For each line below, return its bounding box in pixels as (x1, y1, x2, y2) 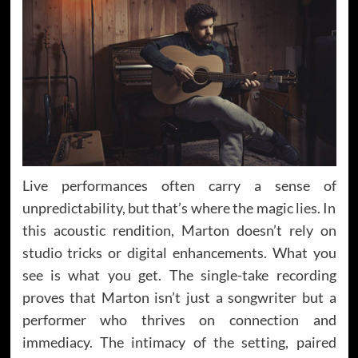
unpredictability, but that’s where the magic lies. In (22, 198, 336, 217)
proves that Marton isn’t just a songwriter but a (22, 288, 336, 306)
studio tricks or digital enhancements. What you (22, 243, 336, 261)
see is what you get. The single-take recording (22, 265, 336, 284)
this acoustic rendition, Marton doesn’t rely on (22, 221, 336, 239)
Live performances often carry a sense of (22, 176, 336, 194)
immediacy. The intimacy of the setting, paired (22, 332, 336, 351)
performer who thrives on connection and (22, 310, 336, 328)
